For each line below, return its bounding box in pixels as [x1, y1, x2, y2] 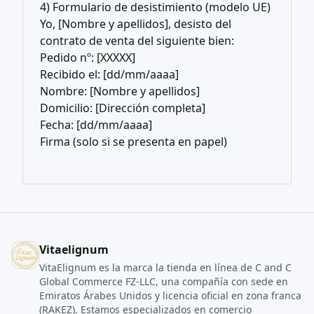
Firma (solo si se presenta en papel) [40, 134, 227, 149]
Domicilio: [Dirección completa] [40, 100, 205, 116]
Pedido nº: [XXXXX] [40, 50, 135, 65]
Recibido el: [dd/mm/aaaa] [40, 67, 179, 82]
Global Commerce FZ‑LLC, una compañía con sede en [39, 275, 288, 288]
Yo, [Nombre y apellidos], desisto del [40, 16, 231, 32]
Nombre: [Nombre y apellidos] [40, 83, 200, 99]
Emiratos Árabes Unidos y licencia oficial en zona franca [39, 289, 301, 302]
